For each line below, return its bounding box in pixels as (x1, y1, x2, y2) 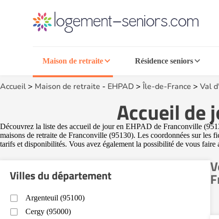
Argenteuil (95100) (25, 194, 85, 202)
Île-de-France (143, 81, 191, 92)
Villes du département (10, 167, 111, 184)
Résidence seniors (134, 57, 193, 65)
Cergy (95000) (25, 207, 71, 216)
